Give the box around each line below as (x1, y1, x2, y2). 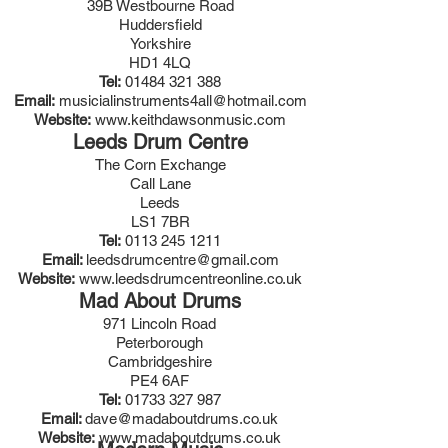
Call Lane (129, 175, 191, 192)
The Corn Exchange (94, 156, 226, 173)
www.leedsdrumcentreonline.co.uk (79, 270, 302, 287)
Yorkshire (129, 35, 191, 52)
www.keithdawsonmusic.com (95, 111, 286, 128)
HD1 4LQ (129, 54, 191, 71)
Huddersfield (118, 16, 202, 33)
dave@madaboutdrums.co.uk (85, 410, 278, 427)
